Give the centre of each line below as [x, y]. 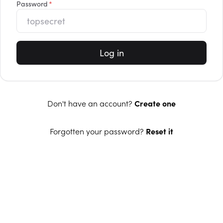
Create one [155, 103]
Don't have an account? [91, 103]
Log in [111, 53]
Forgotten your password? [98, 131]
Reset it [160, 131]
